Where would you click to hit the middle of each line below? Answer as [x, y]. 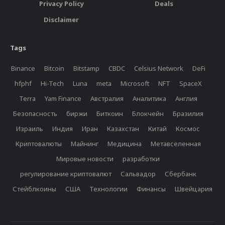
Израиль [30, 129]
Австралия [107, 99]
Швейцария [194, 189]
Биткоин [109, 114]
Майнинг [84, 144]
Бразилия [188, 114]
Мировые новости [85, 159]
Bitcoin [54, 69]
